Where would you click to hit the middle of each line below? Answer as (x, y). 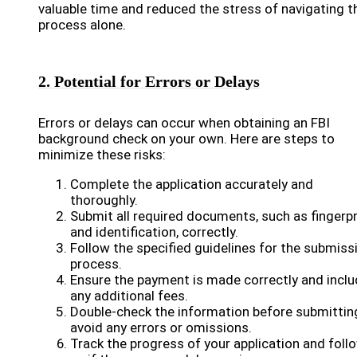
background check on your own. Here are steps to (186, 139)
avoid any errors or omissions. (161, 328)
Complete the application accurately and (192, 184)
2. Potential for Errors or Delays (149, 81)
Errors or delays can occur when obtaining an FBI (184, 123)
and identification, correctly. (154, 232)
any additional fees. (129, 296)
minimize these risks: (102, 155)
